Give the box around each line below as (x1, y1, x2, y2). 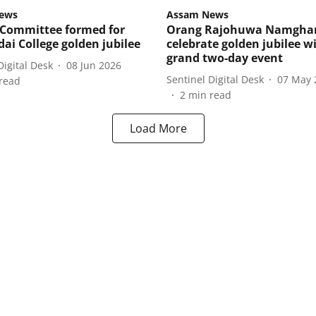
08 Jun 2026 (66, 58, 121, 72)
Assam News (166, 8, 229, 22)
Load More (129, 121, 187, 137)
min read (188, 88, 231, 102)
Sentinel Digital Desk (166, 72, 264, 86)
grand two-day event (166, 50, 283, 66)
